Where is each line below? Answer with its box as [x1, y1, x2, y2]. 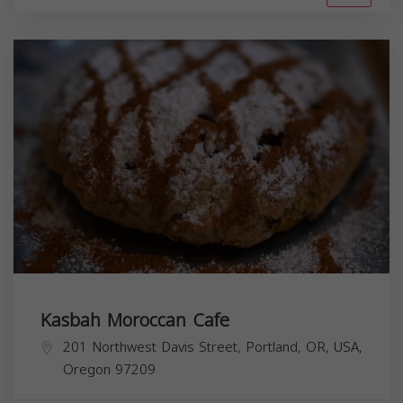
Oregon [63, 356, 111, 382]
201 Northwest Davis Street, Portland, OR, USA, [63, 334, 363, 360]
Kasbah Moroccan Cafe [40, 302, 229, 337]
